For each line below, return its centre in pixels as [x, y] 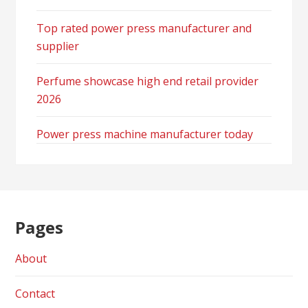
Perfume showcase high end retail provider [148, 81]
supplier [58, 46]
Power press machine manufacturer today [145, 134]
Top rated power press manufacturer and [144, 28]
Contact [35, 293]
